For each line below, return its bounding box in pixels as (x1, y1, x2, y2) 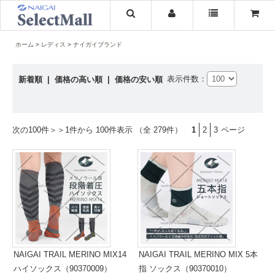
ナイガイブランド (73, 41, 122, 48)
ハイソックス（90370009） (14, 264, 112, 273)
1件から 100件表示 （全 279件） (65, 125, 182, 134)
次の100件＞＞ (12, 125, 65, 134)
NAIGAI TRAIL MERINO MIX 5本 (139, 250, 258, 259)
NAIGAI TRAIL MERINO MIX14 (14, 250, 126, 259)
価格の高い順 (55, 75, 105, 84)
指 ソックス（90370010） (139, 264, 231, 273)
